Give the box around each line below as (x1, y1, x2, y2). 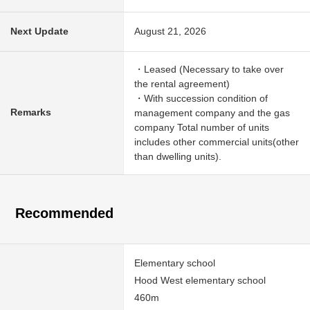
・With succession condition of (134, 92, 268, 104)
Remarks (10, 106, 51, 118)
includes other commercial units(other (134, 136, 299, 147)
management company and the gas (134, 107, 290, 118)
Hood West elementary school (134, 274, 266, 286)
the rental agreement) (134, 77, 230, 89)
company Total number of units (134, 121, 269, 133)
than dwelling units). (134, 150, 221, 162)
